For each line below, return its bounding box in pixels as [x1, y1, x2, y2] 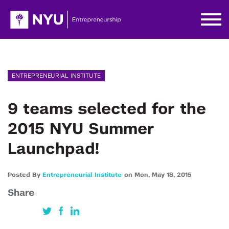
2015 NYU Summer [8, 122, 154, 137]
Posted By [8, 172, 42, 178]
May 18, [152, 172, 177, 178]
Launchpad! [8, 142, 99, 157]
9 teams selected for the [8, 102, 206, 117]
